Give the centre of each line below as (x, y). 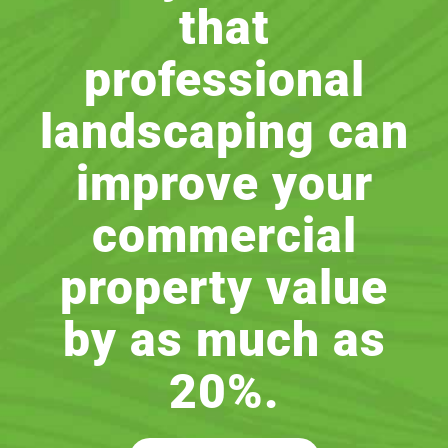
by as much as (224, 340)
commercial (224, 236)
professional (224, 80)
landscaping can (224, 132)
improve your (224, 184)
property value (224, 288)
